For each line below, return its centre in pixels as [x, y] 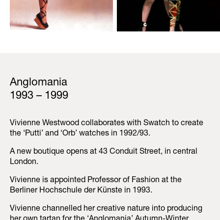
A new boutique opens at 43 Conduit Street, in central [104, 152]
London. [24, 162]
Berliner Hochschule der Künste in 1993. [81, 191]
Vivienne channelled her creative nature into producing [106, 209]
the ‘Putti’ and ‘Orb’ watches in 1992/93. [80, 134]
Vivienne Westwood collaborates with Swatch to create [107, 124]
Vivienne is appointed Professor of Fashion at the [96, 180]
